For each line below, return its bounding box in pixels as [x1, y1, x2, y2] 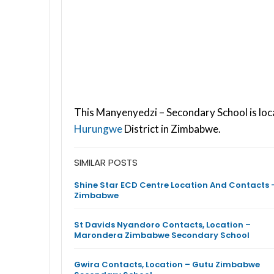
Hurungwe [74, 122, 122, 135]
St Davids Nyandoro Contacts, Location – [74, 218, 251, 231]
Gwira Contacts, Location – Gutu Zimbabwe [74, 258, 260, 270]
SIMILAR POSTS [74, 155, 138, 169]
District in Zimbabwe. [122, 122, 221, 135]
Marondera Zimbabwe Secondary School [74, 229, 250, 241]
